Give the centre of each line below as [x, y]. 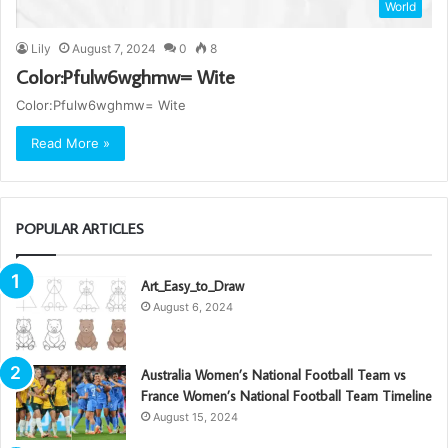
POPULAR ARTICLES [80, 228]
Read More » [70, 142]
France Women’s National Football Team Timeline [286, 395]
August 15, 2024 [195, 416]
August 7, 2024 [114, 48]
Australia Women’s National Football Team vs [273, 374]
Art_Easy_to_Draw [192, 285]
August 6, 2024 [193, 306]
